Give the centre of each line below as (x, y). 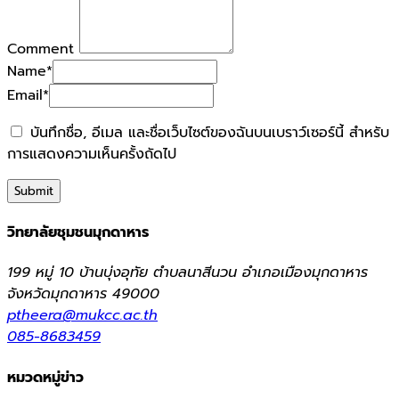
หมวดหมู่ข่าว (45, 377)
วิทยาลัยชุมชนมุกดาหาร (78, 233)
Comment (41, 49)
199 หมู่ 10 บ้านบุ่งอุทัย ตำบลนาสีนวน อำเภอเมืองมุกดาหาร (187, 273)
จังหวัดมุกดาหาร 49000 (83, 294)
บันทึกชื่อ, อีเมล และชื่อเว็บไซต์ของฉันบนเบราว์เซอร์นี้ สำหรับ (210, 132)
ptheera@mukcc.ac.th (82, 316)
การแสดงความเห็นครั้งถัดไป (92, 154)
